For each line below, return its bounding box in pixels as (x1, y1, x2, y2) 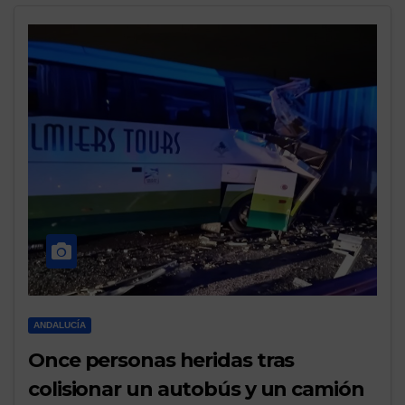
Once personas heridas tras (28, 348, 295, 373)
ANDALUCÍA (33, 320, 86, 331)
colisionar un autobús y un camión (28, 377, 364, 402)
